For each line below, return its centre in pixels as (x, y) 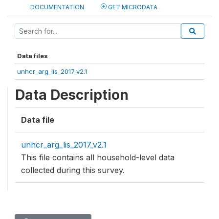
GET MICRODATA (132, 7)
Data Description (72, 95)
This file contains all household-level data (98, 158)
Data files (33, 56)
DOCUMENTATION (57, 7)
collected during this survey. (73, 170)
